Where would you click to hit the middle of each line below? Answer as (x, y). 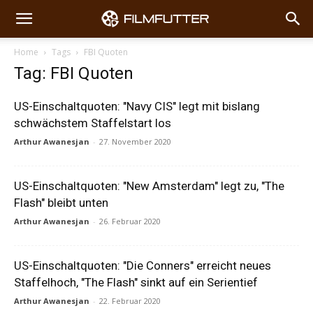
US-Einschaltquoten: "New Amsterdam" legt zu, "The (149, 186)
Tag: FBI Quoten (74, 73)
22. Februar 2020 (130, 301)
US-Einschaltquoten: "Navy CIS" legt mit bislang (137, 106)
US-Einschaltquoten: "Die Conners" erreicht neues (143, 265)
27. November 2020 (135, 141)
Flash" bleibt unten (61, 203)
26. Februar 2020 (130, 221)
